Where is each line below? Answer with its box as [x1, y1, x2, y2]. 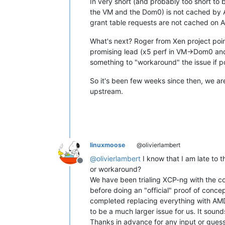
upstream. [90, 87, 123, 96]
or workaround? [90, 165, 141, 174]
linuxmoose [90, 141, 125, 149]
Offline [79, 161, 104, 171]
